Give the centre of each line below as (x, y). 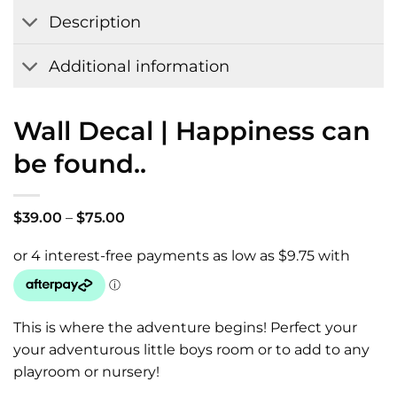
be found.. (80, 164)
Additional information (140, 66)
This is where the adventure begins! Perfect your (185, 328)
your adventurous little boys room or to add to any (191, 350)
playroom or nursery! (86, 372)
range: (146, 231)
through (154, 260)
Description (95, 21)
